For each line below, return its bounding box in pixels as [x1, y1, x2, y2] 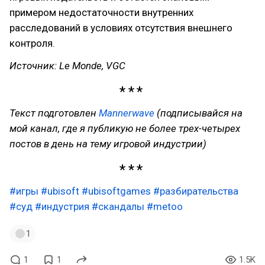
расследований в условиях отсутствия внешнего [9, 22, 232, 34]
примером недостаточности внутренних [9, 7, 193, 18]
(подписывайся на [157, 106, 243, 119]
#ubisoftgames [82, 185, 151, 197]
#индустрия [35, 200, 89, 212]
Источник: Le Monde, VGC [9, 60, 125, 72]
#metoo [147, 200, 183, 212]
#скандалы [92, 200, 144, 212]
